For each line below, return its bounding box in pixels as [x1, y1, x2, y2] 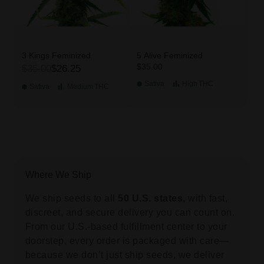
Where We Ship [25, 170, 91, 180]
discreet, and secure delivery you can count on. [25, 207, 235, 218]
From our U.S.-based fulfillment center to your [25, 222, 227, 232]
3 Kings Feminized [21, 51, 91, 61]
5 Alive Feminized [137, 51, 203, 61]
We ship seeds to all [25, 193, 118, 204]
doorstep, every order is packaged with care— [25, 236, 229, 246]
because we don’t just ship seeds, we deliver [25, 250, 225, 260]
